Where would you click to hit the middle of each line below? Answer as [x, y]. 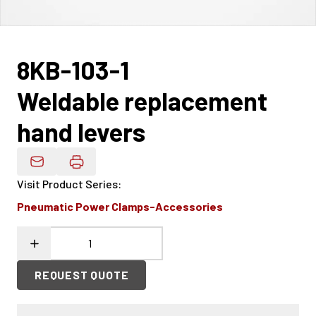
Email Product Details [92, 169]
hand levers [81, 132]
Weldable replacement [142, 101]
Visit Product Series [67, 184]
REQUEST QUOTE [82, 275]
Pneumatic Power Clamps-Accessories [120, 207]
